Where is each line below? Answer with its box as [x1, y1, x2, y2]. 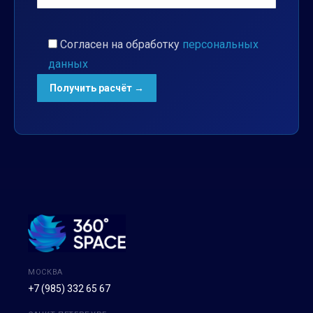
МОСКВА [28, 268, 63, 277]
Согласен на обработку [60, 37, 182, 51]
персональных [182, 37, 259, 51]
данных [48, 57, 88, 71]
